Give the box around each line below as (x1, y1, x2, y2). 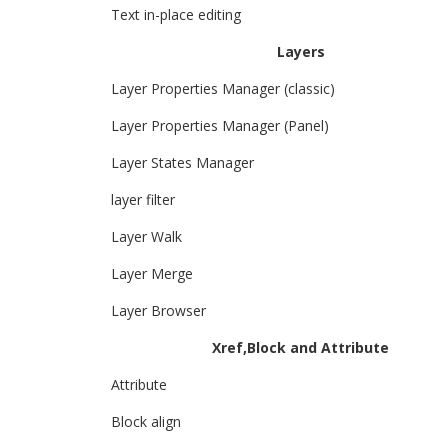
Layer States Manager (111, 153, 254, 172)
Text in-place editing (111, 5, 241, 24)
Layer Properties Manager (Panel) (111, 116, 329, 135)
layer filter (111, 190, 175, 209)
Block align (111, 412, 181, 431)
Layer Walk (111, 227, 182, 246)
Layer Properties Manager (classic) (111, 79, 335, 98)
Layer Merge (111, 264, 193, 283)
